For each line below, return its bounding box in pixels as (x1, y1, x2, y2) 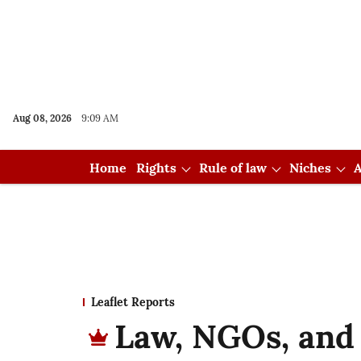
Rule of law (198, 160, 267, 176)
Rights (135, 160, 176, 176)
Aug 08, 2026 (13, 112, 72, 124)
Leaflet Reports (91, 295, 175, 309)
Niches (288, 160, 331, 176)
